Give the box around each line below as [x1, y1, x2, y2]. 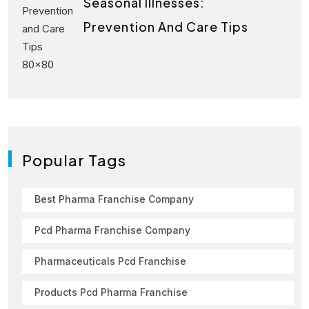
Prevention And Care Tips [83, 19, 248, 35]
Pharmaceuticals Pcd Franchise [34, 255, 186, 268]
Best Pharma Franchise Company [34, 193, 194, 206]
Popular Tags [22, 150, 126, 170]
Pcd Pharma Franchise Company [34, 224, 190, 237]
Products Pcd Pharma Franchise [34, 286, 188, 299]
